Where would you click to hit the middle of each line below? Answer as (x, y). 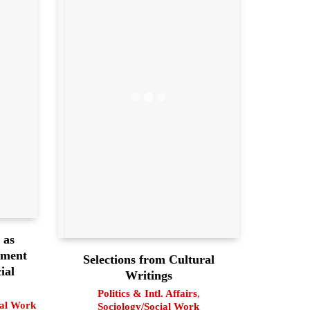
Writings (148, 276)
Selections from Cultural (148, 260)
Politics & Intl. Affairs (147, 294)
